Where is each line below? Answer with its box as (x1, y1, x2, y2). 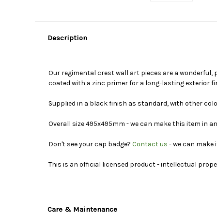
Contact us (132, 139, 168, 148)
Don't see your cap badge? (48, 139, 132, 148)
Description (47, 33, 87, 42)
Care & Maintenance (47, 204, 117, 214)
